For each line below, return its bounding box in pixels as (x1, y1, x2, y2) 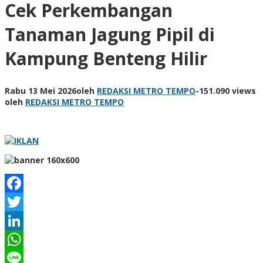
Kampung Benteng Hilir (5, 46, 207, 70)
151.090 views (199, 85, 256, 96)
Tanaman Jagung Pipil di (5, 22, 215, 46)
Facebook (5, 194, 53, 208)
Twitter (5, 213, 42, 227)
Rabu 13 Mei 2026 (5, 85, 76, 96)
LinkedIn (5, 232, 48, 246)
